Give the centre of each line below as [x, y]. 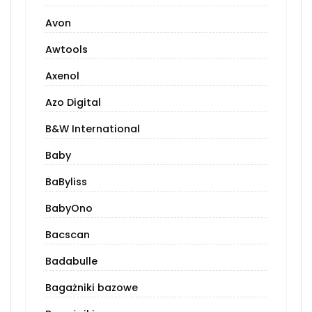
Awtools [67, 50]
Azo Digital [73, 103]
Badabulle [71, 262]
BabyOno [69, 209]
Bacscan [68, 235]
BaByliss [66, 182]
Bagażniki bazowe [92, 288]
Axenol [62, 76]
